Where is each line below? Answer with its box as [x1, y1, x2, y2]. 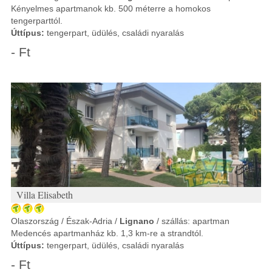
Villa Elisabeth [16, 188, 73, 201]
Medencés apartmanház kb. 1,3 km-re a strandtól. [11, 228, 203, 238]
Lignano [120, 216, 154, 226]
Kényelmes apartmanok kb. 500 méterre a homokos [11, 4, 211, 13]
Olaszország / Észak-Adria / [11, 216, 120, 226]
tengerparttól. [11, 16, 63, 25]
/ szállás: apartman [154, 216, 229, 226]
